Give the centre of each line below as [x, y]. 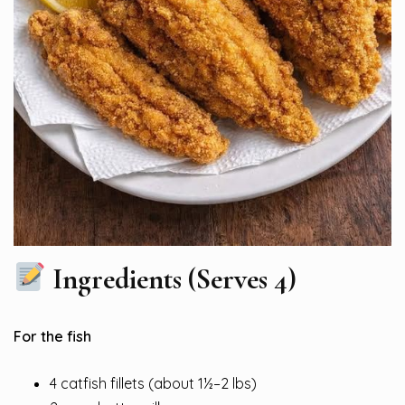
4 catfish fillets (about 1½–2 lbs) [153, 383]
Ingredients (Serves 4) [172, 278]
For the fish [52, 336]
